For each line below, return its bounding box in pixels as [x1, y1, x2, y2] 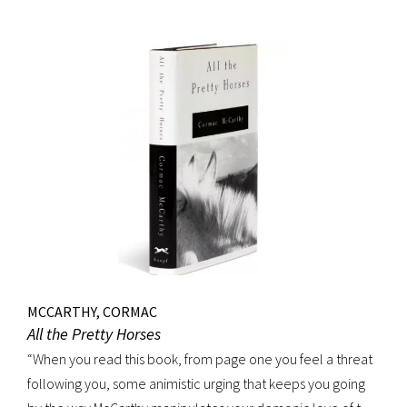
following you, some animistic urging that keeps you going [27, 374, 365, 393]
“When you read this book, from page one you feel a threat [27, 350, 372, 369]
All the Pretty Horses [27, 323, 161, 345]
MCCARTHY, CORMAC [27, 303, 157, 322]
